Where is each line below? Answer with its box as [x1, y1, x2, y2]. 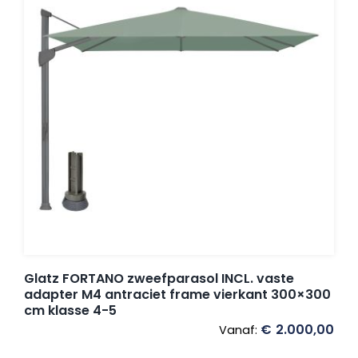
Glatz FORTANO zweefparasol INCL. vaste [24, 269, 294, 288]
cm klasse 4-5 [24, 301, 117, 320]
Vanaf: [219, 322, 261, 339]
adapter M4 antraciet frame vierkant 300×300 [24, 285, 331, 304]
